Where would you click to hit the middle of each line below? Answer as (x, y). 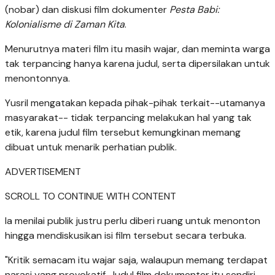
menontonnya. (37, 78)
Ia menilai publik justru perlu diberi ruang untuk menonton (133, 220)
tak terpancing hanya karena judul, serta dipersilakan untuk (137, 63)
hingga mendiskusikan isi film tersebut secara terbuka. (126, 235)
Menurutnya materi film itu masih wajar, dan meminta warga (137, 48)
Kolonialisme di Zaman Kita (65, 24)
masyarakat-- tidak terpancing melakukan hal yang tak (128, 117)
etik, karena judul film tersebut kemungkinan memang (123, 132)
